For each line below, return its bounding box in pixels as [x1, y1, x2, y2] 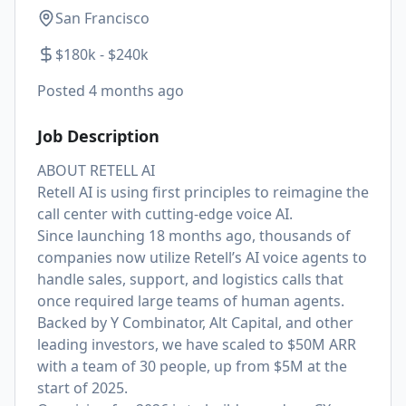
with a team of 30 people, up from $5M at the [37, 356, 347, 376]
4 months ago [89, 81, 184, 101]
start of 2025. [37, 378, 128, 398]
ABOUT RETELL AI [37, 160, 155, 180]
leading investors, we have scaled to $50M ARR [37, 334, 356, 354]
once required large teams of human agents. [37, 291, 344, 311]
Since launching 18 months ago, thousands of [37, 226, 351, 246]
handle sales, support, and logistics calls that [37, 269, 343, 289]
